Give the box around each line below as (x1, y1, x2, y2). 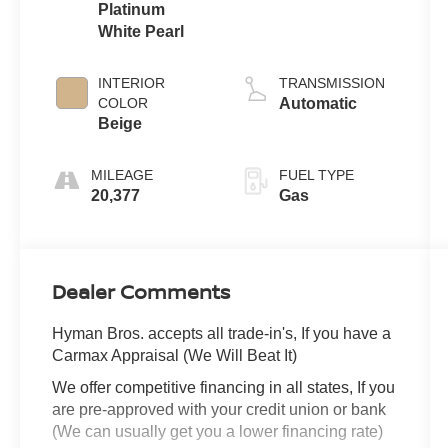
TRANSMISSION (278, 75, 385, 92)
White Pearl (98, 23, 185, 41)
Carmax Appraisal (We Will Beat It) (52, 347, 298, 365)
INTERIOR (98, 75, 166, 92)
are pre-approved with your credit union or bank (52, 401, 387, 419)
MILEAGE (91, 167, 154, 184)
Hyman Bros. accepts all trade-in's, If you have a (52, 325, 392, 343)
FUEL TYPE (278, 167, 354, 184)
